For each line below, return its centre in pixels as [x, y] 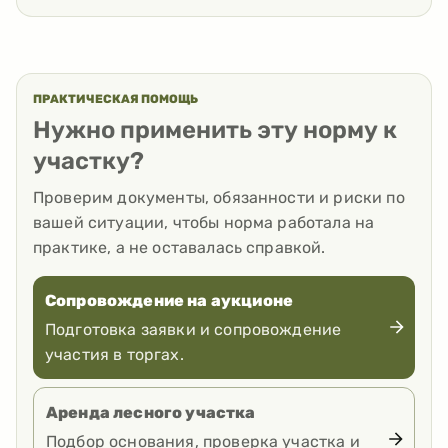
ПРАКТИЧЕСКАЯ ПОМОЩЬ [115, 98]
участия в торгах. [114, 354]
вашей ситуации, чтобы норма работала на [204, 222]
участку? [88, 160]
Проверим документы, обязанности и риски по [219, 197]
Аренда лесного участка [151, 412]
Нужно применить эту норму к [215, 129]
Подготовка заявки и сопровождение [193, 329]
